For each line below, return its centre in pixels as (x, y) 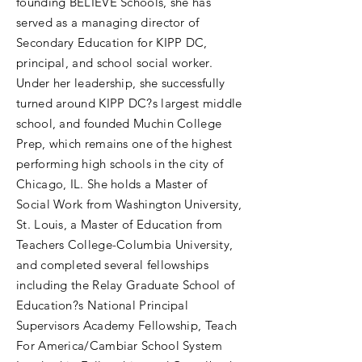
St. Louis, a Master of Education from (120, 224)
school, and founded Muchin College (119, 123)
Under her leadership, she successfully (121, 83)
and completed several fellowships (112, 265)
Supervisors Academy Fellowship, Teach (127, 325)
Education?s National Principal (103, 305)
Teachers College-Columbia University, (125, 244)
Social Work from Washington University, (129, 204)
